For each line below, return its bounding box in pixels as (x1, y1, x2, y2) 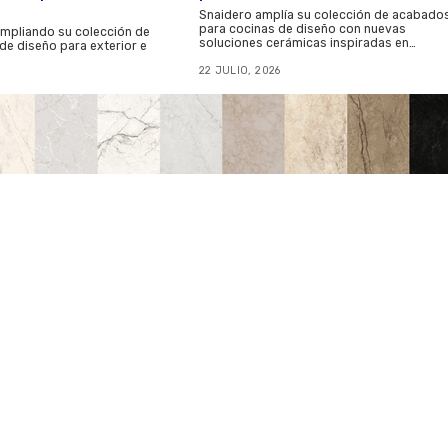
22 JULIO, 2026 (198, 63, 281, 77)
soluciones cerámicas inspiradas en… (198, 35, 416, 50)
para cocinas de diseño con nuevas (198, 21, 406, 36)
